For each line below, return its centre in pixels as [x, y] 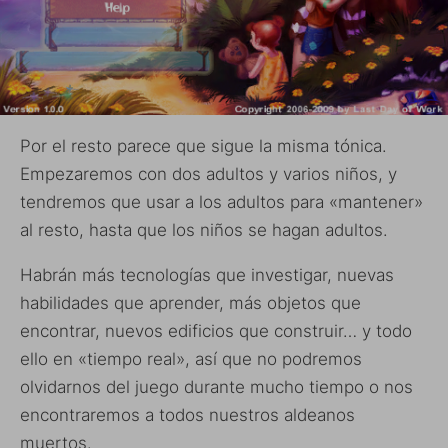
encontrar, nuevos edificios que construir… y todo [216, 331]
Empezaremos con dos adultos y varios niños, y [208, 174]
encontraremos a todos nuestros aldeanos [187, 415]
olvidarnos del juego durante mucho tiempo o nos [216, 387]
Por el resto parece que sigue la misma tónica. [203, 146]
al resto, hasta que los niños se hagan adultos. [204, 230]
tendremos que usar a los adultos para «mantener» [221, 202]
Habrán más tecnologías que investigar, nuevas [207, 275]
